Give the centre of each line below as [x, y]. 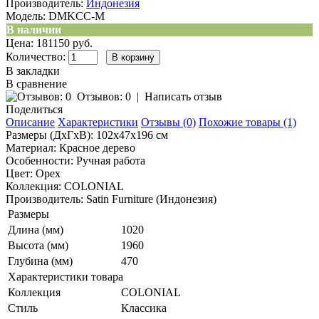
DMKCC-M [75, 16]
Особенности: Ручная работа [75, 161]
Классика [144, 308]
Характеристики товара [66, 277]
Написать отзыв [183, 96]
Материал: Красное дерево [70, 148]
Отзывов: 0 [104, 96]
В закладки [33, 71]
